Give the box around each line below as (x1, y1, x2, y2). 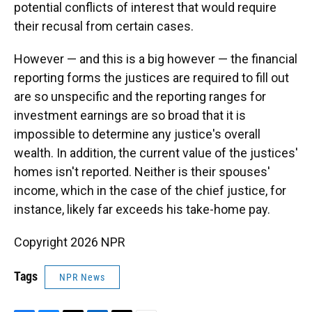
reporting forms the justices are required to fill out (14, 70, 289, 86)
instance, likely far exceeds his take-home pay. (14, 202, 270, 217)
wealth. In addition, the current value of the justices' (14, 146, 298, 161)
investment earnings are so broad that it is (14, 108, 246, 123)
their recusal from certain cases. (14, 19, 194, 34)
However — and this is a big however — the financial (14, 52, 297, 67)
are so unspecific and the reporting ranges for (14, 89, 266, 104)
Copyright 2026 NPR (14, 235, 125, 250)
